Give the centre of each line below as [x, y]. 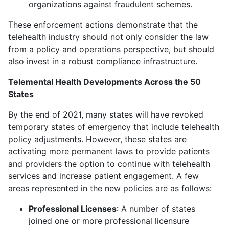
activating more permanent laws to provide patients [109, 151]
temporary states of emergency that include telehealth [114, 127]
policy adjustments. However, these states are [97, 139]
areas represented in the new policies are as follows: [110, 188]
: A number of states [156, 208]
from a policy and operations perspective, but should [111, 49]
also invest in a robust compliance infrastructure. [103, 61]
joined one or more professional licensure [109, 221]
